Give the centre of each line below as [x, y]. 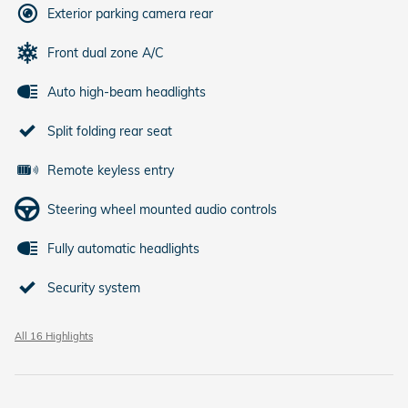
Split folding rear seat [110, 131]
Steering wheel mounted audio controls [162, 209]
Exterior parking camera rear [130, 14]
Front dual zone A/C [106, 53]
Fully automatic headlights [123, 249]
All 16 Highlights [54, 336]
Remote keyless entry [111, 170]
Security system [94, 288]
